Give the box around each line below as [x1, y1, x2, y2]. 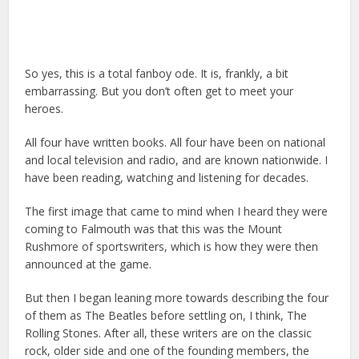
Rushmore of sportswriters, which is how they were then [25, 239, 319, 255]
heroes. [25, 101, 64, 117]
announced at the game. [25, 256, 152, 272]
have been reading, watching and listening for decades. [25, 170, 309, 186]
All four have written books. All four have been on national [25, 135, 326, 151]
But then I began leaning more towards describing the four [25, 290, 329, 306]
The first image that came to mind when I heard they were [25, 204, 329, 220]
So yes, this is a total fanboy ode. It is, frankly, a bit [25, 66, 289, 82]
